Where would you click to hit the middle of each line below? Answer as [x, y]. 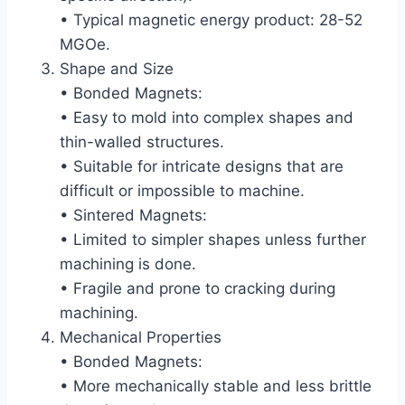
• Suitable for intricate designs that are [202, 166]
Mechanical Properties [141, 337]
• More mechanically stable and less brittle [216, 386]
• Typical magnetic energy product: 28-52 [211, 19]
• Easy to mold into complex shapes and [207, 117]
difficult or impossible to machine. [182, 190]
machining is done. [128, 264]
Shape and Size [117, 68]
